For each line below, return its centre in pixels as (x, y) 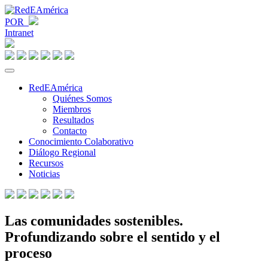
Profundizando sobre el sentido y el (112, 237)
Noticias (44, 174)
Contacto (70, 131)
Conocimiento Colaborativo (81, 141)
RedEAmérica (56, 88)
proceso (28, 253)
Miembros (72, 109)
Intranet (19, 33)
